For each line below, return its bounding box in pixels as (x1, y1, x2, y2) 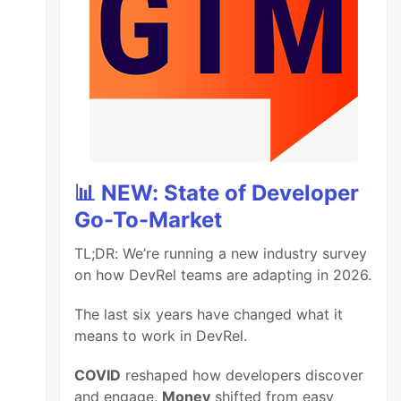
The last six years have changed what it (74, 305, 344, 323)
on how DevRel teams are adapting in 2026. (74, 266, 372, 284)
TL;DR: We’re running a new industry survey (74, 244, 368, 262)
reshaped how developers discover (121, 366, 364, 384)
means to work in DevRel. (74, 327, 248, 345)
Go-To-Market (74, 207, 223, 233)
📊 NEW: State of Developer (74, 180, 360, 206)
